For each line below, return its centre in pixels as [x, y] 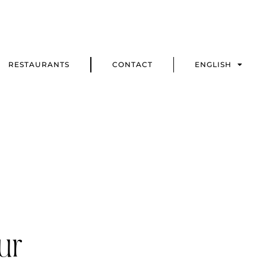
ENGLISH [213, 65]
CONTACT [132, 65]
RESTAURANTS [39, 65]
